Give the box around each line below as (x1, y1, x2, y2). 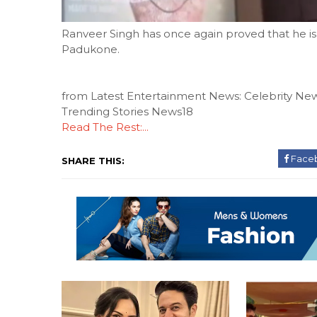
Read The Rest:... (62, 120, 149, 134)
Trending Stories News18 (62, 105, 193, 119)
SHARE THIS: (62, 155, 125, 167)
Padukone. (62, 42, 120, 57)
